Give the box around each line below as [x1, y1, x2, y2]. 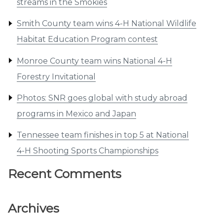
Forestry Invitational [16, 72, 96, 81]
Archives [8, 200, 59, 216]
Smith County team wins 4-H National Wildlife [16, 19, 196, 29]
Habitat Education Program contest [16, 35, 158, 44]
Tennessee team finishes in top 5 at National [16, 130, 189, 140]
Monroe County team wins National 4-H [16, 56, 172, 66]
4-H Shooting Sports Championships [16, 146, 158, 156]
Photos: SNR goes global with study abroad [16, 93, 187, 103]
